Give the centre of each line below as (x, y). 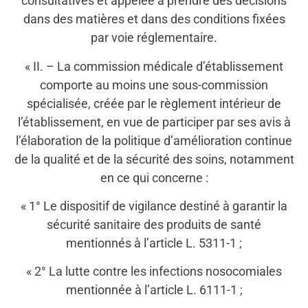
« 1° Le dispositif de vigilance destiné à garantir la (154, 206)
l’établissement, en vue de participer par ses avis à (154, 122)
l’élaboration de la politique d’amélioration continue (154, 140)
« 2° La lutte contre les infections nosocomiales (154, 272)
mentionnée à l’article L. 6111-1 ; (154, 290)
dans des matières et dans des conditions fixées (154, 19)
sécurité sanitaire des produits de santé (154, 225)
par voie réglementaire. (154, 38)
